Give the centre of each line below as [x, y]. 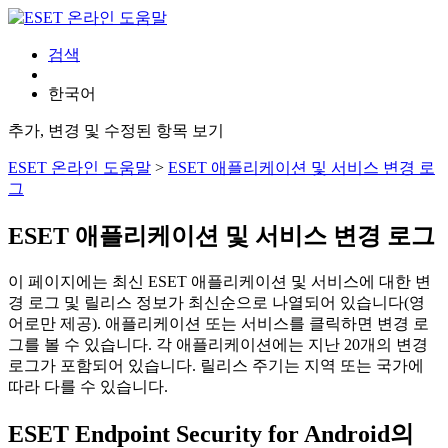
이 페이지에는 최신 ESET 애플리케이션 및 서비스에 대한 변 [219, 281]
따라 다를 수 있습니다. [88, 386]
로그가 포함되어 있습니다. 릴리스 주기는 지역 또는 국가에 [216, 365]
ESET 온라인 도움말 [79, 167]
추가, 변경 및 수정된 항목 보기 [116, 130]
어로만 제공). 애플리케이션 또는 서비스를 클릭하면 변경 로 [218, 323]
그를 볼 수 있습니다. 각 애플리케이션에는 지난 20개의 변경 [218, 344]
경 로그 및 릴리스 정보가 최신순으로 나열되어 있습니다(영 [216, 302]
